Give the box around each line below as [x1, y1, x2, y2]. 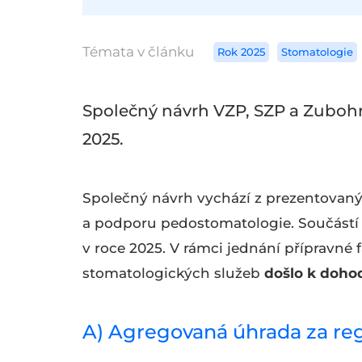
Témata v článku [82, 44, 194, 61]
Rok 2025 [217, 45, 265, 59]
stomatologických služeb [82, 265, 264, 282]
